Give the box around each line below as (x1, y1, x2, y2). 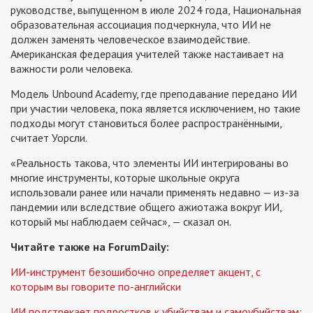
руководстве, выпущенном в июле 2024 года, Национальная (10, 2, 301, 17)
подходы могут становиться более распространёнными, (10, 115, 282, 130)
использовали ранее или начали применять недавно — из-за (10, 184, 299, 199)
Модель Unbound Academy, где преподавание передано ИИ (10, 86, 297, 101)
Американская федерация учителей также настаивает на (10, 46, 284, 61)
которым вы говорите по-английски (10, 279, 181, 293)
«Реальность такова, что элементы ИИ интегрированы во (10, 155, 289, 170)
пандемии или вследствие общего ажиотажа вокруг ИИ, (10, 199, 282, 214)
